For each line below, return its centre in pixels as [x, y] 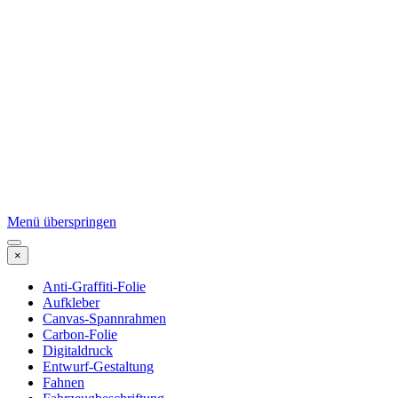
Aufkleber [71, 303]
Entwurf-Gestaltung [98, 367]
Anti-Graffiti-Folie [94, 287]
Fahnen [64, 383]
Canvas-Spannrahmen [104, 319]
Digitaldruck [78, 351]
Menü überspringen [62, 222]
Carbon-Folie [80, 335]
